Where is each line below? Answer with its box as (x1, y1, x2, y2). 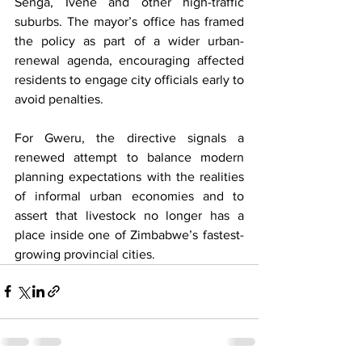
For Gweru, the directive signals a (15, 130, 244, 145)
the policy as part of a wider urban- (15, 33, 244, 48)
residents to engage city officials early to (15, 72, 244, 86)
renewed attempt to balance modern (15, 149, 244, 164)
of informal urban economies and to (15, 188, 244, 203)
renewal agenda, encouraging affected (15, 53, 244, 67)
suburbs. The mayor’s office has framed (15, 14, 244, 28)
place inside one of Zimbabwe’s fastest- (15, 227, 244, 242)
